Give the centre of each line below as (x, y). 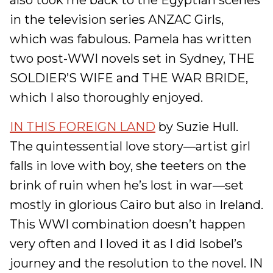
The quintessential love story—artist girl (130, 146)
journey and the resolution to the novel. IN (136, 263)
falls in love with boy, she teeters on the (128, 166)
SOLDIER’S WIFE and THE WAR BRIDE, (129, 78)
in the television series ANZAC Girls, (117, 19)
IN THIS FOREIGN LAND (83, 127)
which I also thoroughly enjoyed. (108, 97)
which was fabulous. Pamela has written (131, 39)
